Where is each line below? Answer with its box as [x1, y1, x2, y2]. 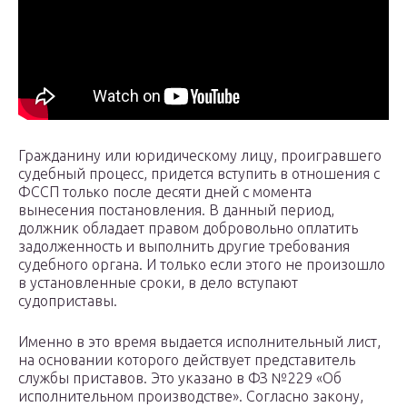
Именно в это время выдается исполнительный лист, [18, 333, 381, 351]
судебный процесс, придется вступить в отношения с [18, 165, 380, 183]
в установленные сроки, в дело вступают [18, 274, 298, 292]
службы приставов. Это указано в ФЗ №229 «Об [18, 370, 342, 387]
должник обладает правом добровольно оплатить [18, 220, 358, 237]
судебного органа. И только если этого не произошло [18, 256, 385, 273]
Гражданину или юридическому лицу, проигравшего [18, 147, 382, 164]
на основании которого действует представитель [18, 352, 355, 369]
